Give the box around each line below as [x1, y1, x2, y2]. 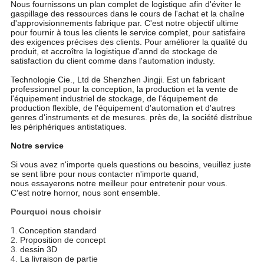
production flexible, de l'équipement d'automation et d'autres [10, 103, 235, 113]
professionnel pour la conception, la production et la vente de [10, 84, 238, 94]
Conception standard [18, 226, 97, 236]
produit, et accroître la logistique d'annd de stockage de [10, 47, 217, 57]
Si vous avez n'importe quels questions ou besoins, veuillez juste [10, 160, 251, 170]
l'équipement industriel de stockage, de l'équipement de [10, 94, 218, 104]
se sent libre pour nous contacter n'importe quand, [10, 169, 199, 179]
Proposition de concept [19, 235, 105, 245]
